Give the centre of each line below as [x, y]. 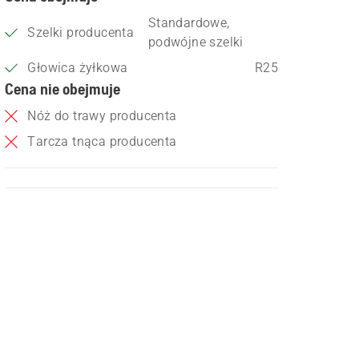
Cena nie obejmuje [63, 89]
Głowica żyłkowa [78, 68]
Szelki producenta [81, 32]
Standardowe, [189, 23]
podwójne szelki [196, 42]
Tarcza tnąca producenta [102, 141]
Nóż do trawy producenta [102, 116]
